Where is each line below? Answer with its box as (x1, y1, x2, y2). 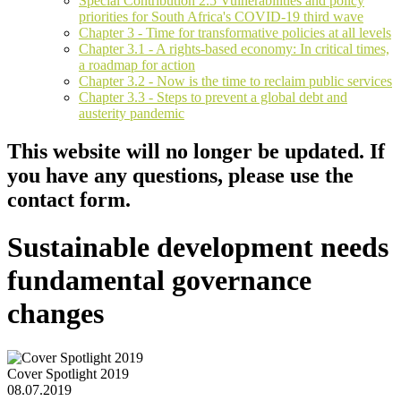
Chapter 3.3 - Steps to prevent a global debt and (79, 90, 347, 106)
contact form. (7, 187, 131, 211)
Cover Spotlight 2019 (7, 365, 129, 381)
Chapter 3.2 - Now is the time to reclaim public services (79, 73, 392, 90)
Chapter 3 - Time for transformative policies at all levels (79, 25, 391, 41)
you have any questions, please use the (7, 163, 354, 187)
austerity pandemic (79, 106, 184, 122)
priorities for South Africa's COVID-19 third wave (79, 9, 363, 25)
